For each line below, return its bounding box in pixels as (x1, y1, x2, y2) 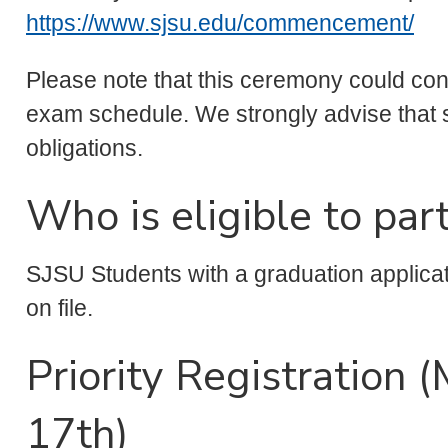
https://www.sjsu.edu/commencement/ (26, 9, 414, 36)
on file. (26, 295, 105, 322)
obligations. (26, 134, 143, 161)
